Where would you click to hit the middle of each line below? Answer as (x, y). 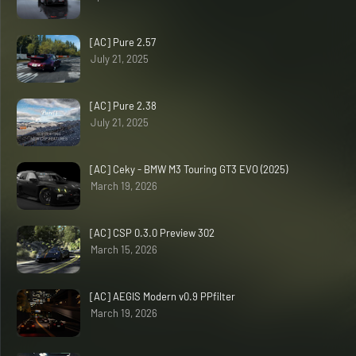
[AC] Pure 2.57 (123, 42)
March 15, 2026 (124, 249)
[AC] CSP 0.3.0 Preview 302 (152, 232)
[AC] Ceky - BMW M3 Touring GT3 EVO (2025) (189, 169)
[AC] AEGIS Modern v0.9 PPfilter (163, 296)
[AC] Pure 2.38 (123, 105)
